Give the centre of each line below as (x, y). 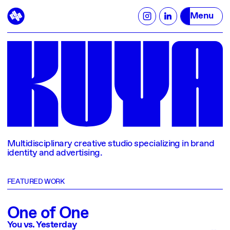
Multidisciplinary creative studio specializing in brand (111, 144)
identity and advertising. (55, 153)
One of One (48, 214)
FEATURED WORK (36, 182)
